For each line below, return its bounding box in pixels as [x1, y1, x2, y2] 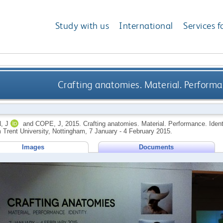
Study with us [55, 20, 110, 32]
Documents [139, 143, 174, 151]
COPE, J [35, 119, 61, 127]
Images [21, 143, 44, 151]
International [119, 20, 173, 32]
